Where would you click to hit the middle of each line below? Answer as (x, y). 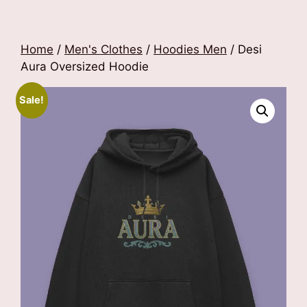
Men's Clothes (103, 49)
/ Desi (244, 49)
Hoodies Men (190, 49)
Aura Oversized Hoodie (85, 66)
